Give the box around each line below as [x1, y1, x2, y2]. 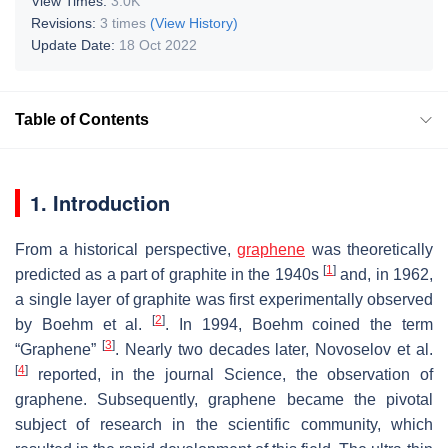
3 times [100, 14, 146, 31]
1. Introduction [30, 187, 170, 217]
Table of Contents [15, 110, 149, 128]
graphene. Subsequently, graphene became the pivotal [15, 390, 433, 408]
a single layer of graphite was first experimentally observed [15, 290, 433, 308]
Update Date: [31, 36, 119, 53]
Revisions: [31, 14, 100, 31]
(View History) [150, 14, 238, 31]
